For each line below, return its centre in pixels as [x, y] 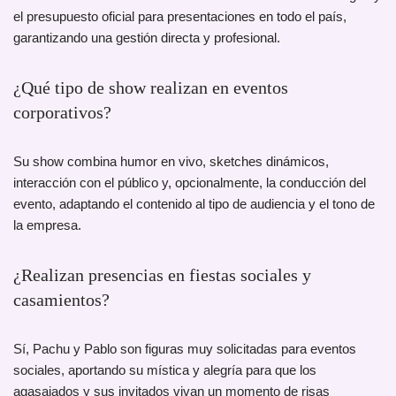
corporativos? [62, 113]
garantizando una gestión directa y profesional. [147, 38]
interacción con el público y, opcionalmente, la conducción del [190, 183]
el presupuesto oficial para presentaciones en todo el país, [180, 17]
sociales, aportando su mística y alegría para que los [165, 370]
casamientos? [61, 300]
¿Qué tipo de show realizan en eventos [151, 88]
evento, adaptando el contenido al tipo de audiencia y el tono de [194, 204]
